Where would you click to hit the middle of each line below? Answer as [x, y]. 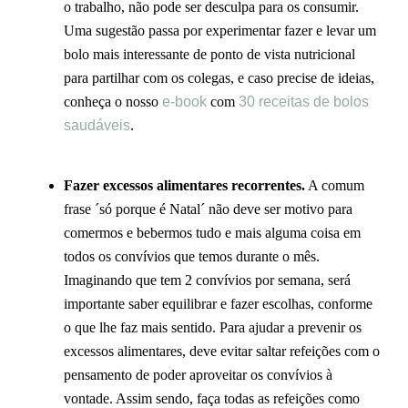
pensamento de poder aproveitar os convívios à [198, 375]
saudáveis [97, 125]
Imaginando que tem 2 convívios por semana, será [207, 280]
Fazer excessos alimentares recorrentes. [184, 186]
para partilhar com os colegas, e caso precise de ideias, [219, 77]
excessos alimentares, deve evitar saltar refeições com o [222, 352]
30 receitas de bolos [304, 101]
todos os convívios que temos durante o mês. [192, 257]
